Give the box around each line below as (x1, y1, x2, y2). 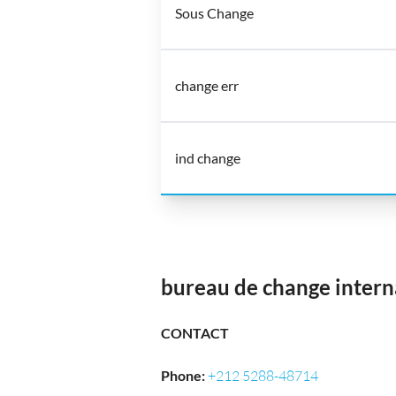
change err (175, 77, 239, 94)
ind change (175, 149, 240, 166)
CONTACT (161, 324, 229, 341)
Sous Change (175, 4, 254, 21)
